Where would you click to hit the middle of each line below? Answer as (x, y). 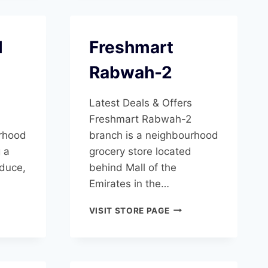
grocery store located (140, 151)
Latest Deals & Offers (140, 103)
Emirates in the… (129, 183)
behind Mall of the (133, 167)
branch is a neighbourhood (153, 135)
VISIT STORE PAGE (129, 210)
